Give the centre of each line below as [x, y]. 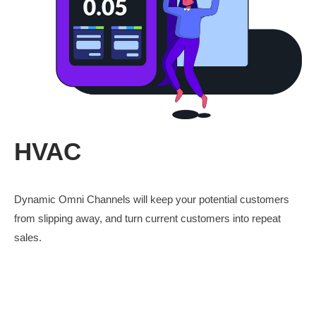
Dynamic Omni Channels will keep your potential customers [152, 200]
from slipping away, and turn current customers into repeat [147, 219]
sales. [28, 238]
